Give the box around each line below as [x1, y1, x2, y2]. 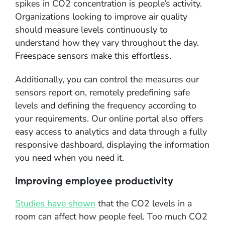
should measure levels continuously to [15, 23, 168, 36]
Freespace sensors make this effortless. [15, 49, 171, 62]
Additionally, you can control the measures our [15, 73, 199, 85]
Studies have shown [15, 197, 95, 210]
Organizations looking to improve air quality [15, 10, 187, 23]
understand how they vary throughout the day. [15, 36, 199, 49]
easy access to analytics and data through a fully [15, 125, 207, 138]
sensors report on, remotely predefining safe [15, 86, 190, 98]
